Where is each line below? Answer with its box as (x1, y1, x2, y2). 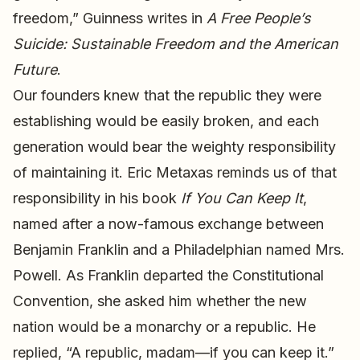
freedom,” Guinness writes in (13, 9, 207, 27)
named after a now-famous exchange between (13, 215, 324, 232)
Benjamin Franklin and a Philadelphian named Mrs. (13, 240, 345, 258)
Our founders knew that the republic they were (13, 86, 321, 104)
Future (13, 60, 57, 78)
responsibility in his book (13, 189, 181, 207)
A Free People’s (207, 9, 311, 27)
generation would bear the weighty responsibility (13, 137, 336, 155)
